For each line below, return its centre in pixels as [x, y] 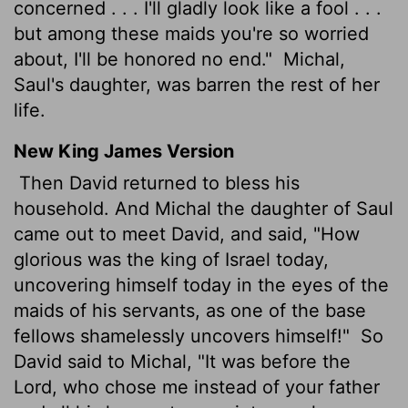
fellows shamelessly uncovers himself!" [184, 336]
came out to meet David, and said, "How [187, 234]
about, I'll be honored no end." [146, 59]
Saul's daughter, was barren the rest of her [197, 84]
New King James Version [124, 151]
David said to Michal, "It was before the [182, 361]
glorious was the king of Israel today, [171, 259]
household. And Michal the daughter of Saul [204, 208]
